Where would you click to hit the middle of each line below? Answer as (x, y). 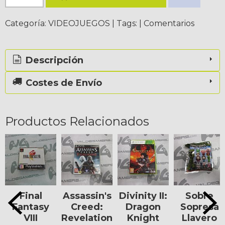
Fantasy (31, 207)
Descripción (53, 61)
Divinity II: (143, 196)
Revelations (89, 218)
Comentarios (169, 23)
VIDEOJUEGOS (79, 23)
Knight (143, 218)
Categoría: (27, 23)
